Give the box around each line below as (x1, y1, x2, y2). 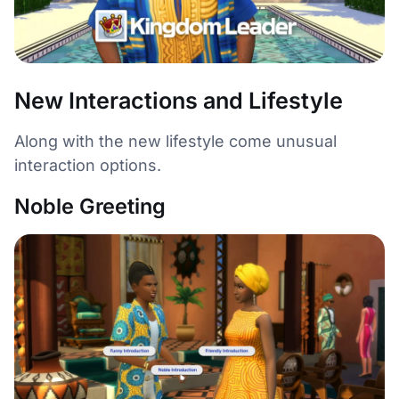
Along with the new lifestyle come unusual (14, 131, 337, 151)
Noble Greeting (14, 192, 166, 219)
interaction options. (14, 155, 161, 175)
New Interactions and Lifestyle (14, 86, 343, 114)
